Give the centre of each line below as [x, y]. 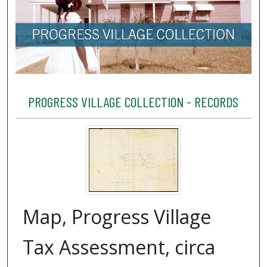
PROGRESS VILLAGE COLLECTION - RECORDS [133, 102]
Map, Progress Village [117, 217]
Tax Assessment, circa [119, 247]
